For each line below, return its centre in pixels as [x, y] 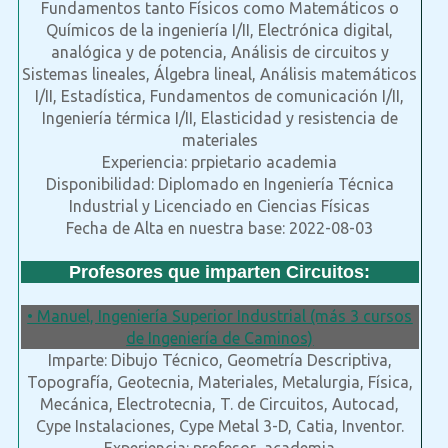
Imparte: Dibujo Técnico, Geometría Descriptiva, [219, 360]
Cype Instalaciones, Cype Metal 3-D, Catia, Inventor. [219, 426]
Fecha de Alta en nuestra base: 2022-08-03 [220, 228]
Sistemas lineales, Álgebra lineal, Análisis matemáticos [220, 74]
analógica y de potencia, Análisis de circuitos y [219, 52]
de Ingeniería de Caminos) [220, 338]
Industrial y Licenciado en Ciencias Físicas [220, 206]
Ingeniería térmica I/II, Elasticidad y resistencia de [219, 118]
